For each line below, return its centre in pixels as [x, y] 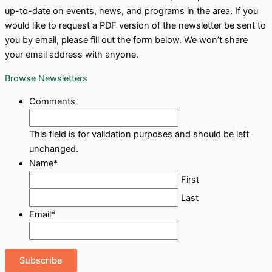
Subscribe [41, 260]
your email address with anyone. [72, 54]
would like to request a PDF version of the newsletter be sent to [135, 25]
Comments [52, 102]
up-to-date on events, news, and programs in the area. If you [131, 11]
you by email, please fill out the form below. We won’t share [126, 40]
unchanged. [54, 149]
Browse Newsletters [46, 78]
